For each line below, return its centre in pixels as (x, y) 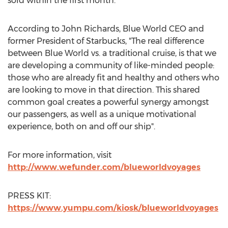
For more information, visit (60, 155)
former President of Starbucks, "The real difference (106, 41)
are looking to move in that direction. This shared (104, 90)
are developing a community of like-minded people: (111, 65)
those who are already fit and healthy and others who (113, 78)
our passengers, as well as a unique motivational (102, 114)
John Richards (90, 29)
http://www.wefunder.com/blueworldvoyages (104, 167)
